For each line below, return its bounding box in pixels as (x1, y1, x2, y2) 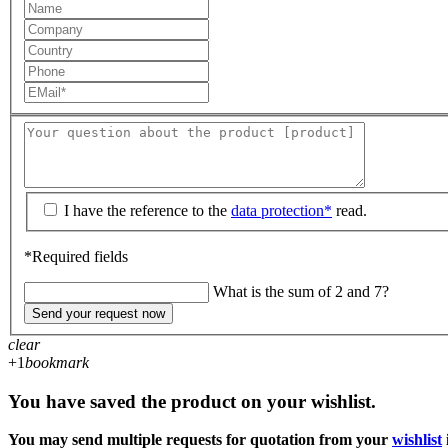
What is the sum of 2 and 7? (213, 282, 389, 300)
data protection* (231, 201, 332, 219)
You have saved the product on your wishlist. (8, 390, 376, 412)
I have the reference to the (64, 201, 231, 219)
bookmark (25, 353, 89, 371)
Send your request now (32, 305, 165, 321)
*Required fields (24, 247, 128, 265)
